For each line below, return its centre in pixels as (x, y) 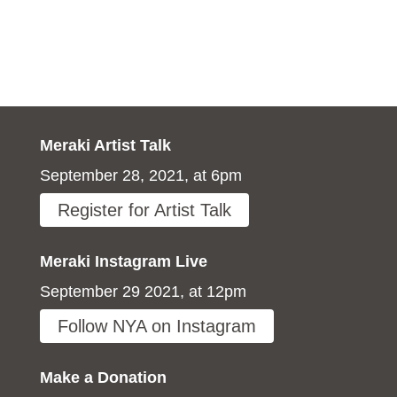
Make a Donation (103, 377)
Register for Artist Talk (144, 210)
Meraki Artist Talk (105, 145)
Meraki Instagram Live (123, 261)
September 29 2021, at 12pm (143, 291)
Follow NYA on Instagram (156, 326)
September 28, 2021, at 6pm (140, 175)
